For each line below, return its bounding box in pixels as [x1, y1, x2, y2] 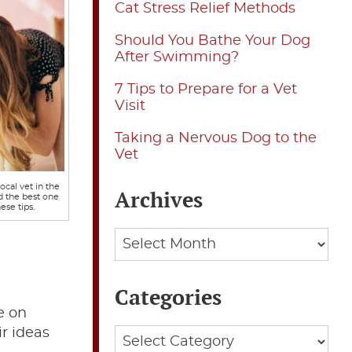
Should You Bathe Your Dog [115, 34, 310, 49]
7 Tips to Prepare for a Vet [115, 82, 297, 97]
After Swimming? [115, 50, 239, 65]
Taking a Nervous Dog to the [115, 131, 317, 146]
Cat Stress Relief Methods [115, 2, 295, 16]
